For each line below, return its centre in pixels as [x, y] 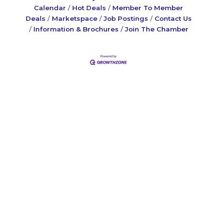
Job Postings [126, 19]
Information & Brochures [76, 29]
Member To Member [148, 8]
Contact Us [173, 19]
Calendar [50, 8]
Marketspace [74, 19]
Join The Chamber [156, 29]
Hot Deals [89, 8]
